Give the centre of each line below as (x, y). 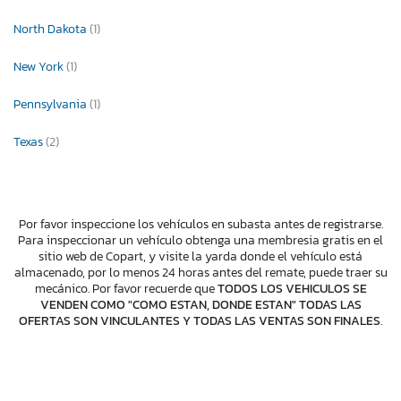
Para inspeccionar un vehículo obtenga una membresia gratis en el (200, 240)
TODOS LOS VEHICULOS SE (292, 288)
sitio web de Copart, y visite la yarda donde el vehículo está (200, 256)
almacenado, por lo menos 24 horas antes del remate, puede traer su (200, 272)
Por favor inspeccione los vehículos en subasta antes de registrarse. (200, 224)
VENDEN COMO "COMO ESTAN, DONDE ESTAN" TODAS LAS (200, 304)
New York (40, 66)
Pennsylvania (51, 104)
